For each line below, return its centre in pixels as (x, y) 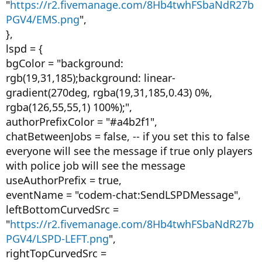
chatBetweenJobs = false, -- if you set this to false (128, 136)
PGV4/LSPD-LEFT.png (57, 239)
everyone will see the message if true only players (129, 151)
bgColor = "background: (65, 63)
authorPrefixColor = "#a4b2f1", (82, 122)
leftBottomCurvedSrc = (62, 209)
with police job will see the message (96, 166)
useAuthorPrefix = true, (64, 180)
